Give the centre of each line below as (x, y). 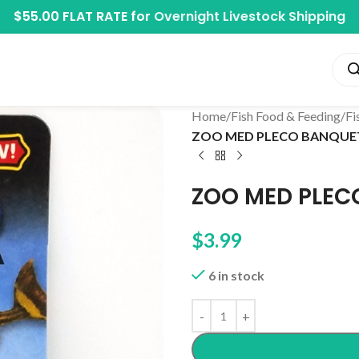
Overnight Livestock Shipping (250, 16)
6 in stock (236, 275)
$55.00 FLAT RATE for (84, 16)
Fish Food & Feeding (286, 116)
